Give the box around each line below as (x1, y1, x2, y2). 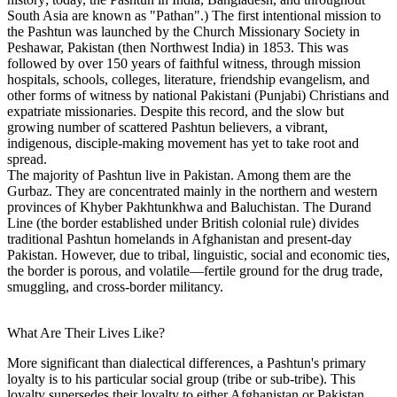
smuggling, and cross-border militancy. (7, 278, 223, 294)
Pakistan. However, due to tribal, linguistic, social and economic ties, (7, 246, 390, 262)
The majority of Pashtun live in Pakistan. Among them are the (7, 167, 351, 183)
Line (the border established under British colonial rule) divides (7, 214, 359, 230)
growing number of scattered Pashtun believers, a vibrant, (7, 119, 328, 135)
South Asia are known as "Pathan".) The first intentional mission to (7, 7, 381, 23)
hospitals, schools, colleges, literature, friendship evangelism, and (7, 71, 370, 87)
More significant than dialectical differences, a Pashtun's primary (7, 354, 366, 370)
